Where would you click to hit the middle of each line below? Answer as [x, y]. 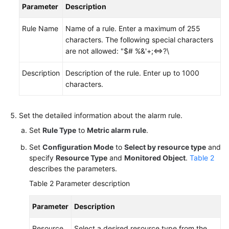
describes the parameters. [73, 168]
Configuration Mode [78, 147]
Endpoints [35, 22]
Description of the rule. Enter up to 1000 [132, 73]
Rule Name [40, 28]
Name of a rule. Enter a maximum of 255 [133, 28]
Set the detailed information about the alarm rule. [101, 115]
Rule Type [59, 130]
